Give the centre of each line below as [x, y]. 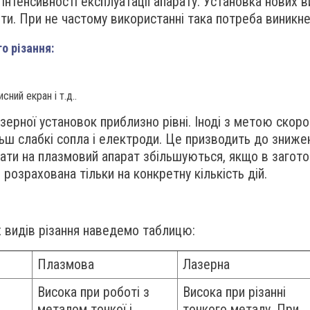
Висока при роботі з [93, 292]
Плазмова [66, 264]
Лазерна [206, 264]
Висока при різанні [234, 292]
